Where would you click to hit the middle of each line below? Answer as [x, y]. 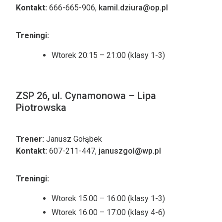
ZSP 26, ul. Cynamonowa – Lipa [86, 96]
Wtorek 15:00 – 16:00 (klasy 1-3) [108, 198]
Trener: [30, 139]
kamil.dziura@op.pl [133, 8]
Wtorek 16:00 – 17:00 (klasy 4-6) [108, 212]
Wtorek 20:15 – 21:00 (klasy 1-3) [108, 55]
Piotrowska [41, 108]
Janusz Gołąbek [73, 139]
